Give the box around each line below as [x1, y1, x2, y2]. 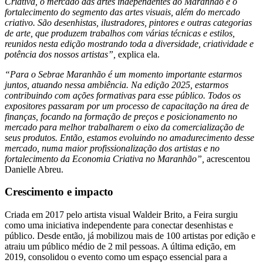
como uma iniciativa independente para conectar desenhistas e [5, 220, 233, 231]
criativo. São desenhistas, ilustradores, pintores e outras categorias [5, 17, 252, 28]
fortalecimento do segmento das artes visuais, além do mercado [5, 6, 240, 17]
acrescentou [204, 153, 250, 164]
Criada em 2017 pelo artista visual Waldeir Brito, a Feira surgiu [5, 210, 238, 220]
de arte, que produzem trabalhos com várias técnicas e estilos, [5, 28, 235, 38]
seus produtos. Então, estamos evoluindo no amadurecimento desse [5, 132, 254, 143]
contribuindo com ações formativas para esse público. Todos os [5, 90, 241, 100]
